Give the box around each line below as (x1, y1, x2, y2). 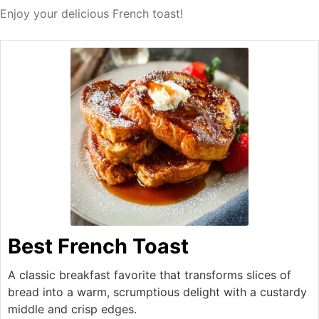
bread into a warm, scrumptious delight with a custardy (8, 285, 307, 300)
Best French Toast (8, 234, 189, 259)
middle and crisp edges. (8, 302, 137, 317)
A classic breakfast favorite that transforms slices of (8, 268, 291, 283)
